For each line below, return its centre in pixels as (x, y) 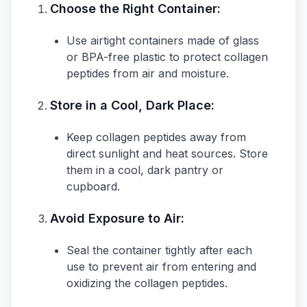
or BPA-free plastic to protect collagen (167, 57)
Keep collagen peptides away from (156, 137)
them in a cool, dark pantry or (145, 170)
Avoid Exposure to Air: (117, 218)
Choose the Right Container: (135, 9)
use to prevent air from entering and (161, 267)
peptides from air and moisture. (148, 73)
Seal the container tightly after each (159, 250)
